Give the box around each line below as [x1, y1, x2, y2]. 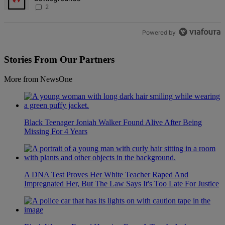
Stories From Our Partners [4, 54, 115, 65]
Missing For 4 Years [24, 127, 87, 136]
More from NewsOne [4, 74, 72, 83]
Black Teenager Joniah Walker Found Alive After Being [24, 118, 202, 127]
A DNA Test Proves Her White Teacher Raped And [24, 170, 188, 179]
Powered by [142, 28, 176, 36]
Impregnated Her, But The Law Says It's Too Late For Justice [24, 179, 219, 188]
